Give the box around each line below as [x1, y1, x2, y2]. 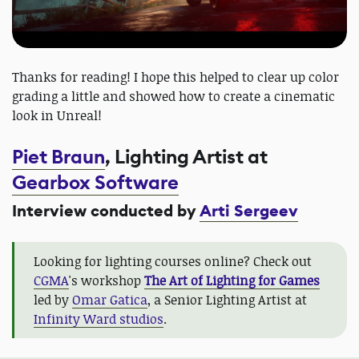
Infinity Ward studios [34, 309, 163, 328]
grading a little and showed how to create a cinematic [12, 87, 335, 105]
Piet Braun [12, 143, 105, 170]
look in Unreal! [12, 106, 102, 124]
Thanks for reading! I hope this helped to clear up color [12, 67, 339, 86]
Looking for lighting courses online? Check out [34, 252, 312, 270]
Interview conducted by [12, 200, 200, 222]
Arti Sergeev [200, 200, 298, 222]
